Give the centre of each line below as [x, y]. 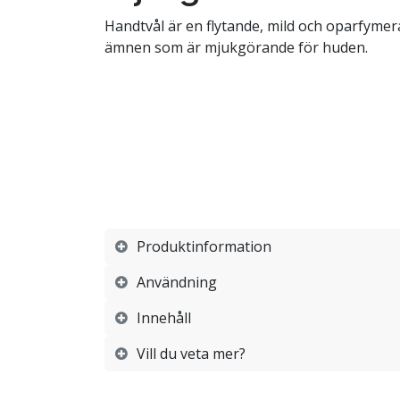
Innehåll [164, 318]
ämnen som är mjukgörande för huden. [236, 47]
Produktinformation [204, 247]
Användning [177, 283]
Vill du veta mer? [191, 354]
